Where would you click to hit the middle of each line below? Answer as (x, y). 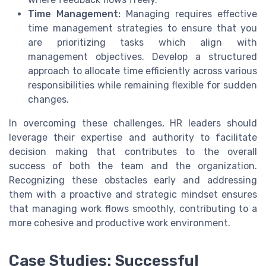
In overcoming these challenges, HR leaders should (133, 123)
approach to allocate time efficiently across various (142, 71)
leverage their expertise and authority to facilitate (133, 138)
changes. (48, 100)
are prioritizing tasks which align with (142, 43)
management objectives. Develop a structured (142, 57)
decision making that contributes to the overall (133, 152)
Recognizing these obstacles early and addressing (133, 180)
